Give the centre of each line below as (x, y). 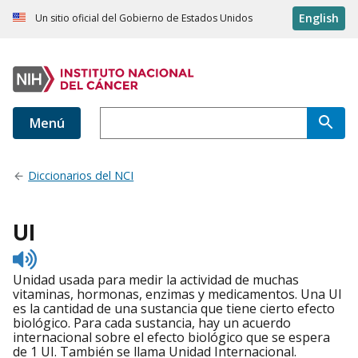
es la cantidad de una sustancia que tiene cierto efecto (174, 309)
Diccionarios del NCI (81, 176)
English (319, 18)
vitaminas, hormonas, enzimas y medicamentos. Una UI (177, 294)
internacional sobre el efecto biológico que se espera (171, 338)
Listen (54, 255)
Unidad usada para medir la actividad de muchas (156, 280)
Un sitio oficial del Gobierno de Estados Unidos (144, 18)
